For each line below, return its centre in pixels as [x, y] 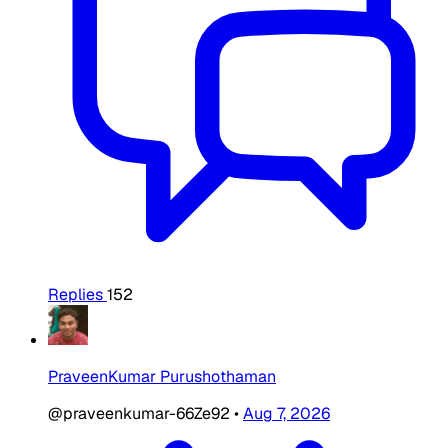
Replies [75, 295]
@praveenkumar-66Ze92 [141, 414]
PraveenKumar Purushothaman [162, 377]
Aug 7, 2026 [286, 414]
